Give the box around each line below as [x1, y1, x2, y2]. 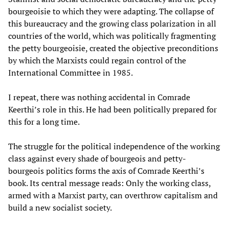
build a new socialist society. [8, 201, 112, 213]
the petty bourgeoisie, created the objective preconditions [8, 42, 218, 54]
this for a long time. [8, 116, 80, 127]
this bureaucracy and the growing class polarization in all [8, 17, 216, 29]
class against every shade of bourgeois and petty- [8, 152, 186, 164]
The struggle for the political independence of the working [8, 140, 220, 152]
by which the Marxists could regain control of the [8, 54, 186, 66]
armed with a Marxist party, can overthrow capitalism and [8, 189, 218, 201]
